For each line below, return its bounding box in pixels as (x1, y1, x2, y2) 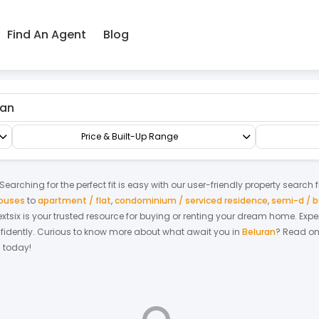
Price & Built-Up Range (80, 130, 178, 142)
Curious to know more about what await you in (37, 226, 240, 238)
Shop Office (115, 51, 164, 63)
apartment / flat (38, 194, 111, 206)
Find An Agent (6, 26, 86, 43)
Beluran (242, 226, 276, 238)
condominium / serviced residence (115, 194, 268, 206)
